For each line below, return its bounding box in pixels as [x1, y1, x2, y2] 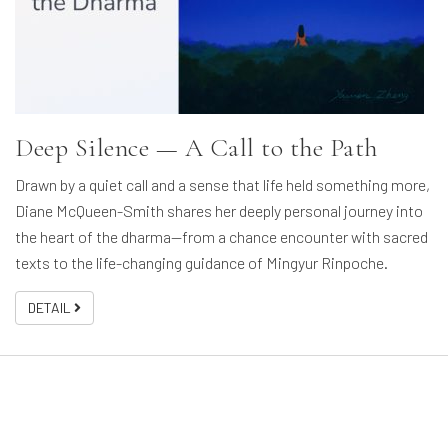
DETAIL [28, 299, 74, 317]
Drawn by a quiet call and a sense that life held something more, [15, 175, 430, 195]
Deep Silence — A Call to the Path [15, 132, 378, 164]
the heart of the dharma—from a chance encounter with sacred [15, 227, 428, 247]
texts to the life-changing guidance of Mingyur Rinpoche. [15, 253, 388, 273]
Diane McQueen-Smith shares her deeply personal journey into [15, 201, 423, 221]
